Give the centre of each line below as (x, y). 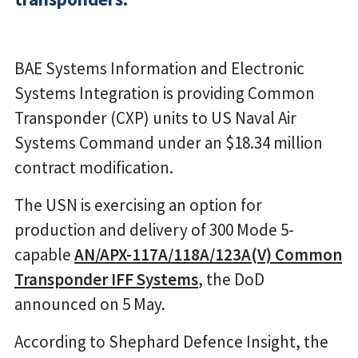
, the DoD (231, 279)
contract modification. (94, 167)
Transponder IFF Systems (106, 279)
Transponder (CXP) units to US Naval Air (155, 117)
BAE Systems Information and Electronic (159, 68)
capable (44, 254)
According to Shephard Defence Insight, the (171, 341)
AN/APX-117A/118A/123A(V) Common (208, 254)
